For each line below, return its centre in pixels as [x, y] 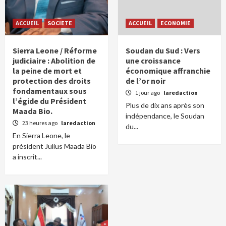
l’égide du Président [49, 101]
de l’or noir [146, 81]
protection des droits [52, 81]
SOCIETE [60, 23]
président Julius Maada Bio [54, 146]
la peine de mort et [47, 71]
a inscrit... [27, 157]
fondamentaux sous [50, 91]
